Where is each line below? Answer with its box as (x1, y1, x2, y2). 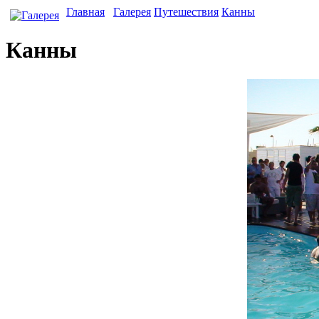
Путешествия (154, 6, 219, 18)
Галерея (113, 6, 151, 18)
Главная (66, 6, 105, 18)
